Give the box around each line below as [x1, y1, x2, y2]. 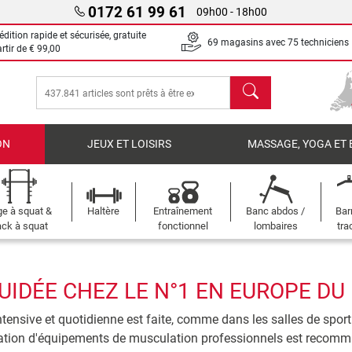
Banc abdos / [246, 205, 306, 217]
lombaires [253, 220, 298, 232]
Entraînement [153, 205, 213, 217]
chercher [229, 77, 277, 92]
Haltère [87, 205, 120, 217]
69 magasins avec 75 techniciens [207, 36, 349, 48]
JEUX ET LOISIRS [86, 137, 171, 151]
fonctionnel [157, 220, 208, 232]
